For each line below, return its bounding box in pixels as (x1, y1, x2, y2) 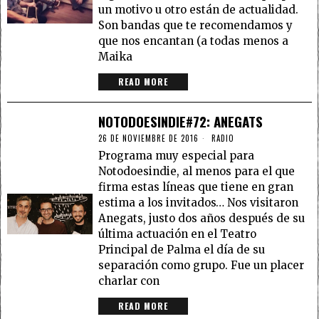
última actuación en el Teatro (98, 226, 257, 241)
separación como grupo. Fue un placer (98, 258, 305, 272)
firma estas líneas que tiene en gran (98, 179, 294, 194)
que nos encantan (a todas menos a (98, 33, 289, 48)
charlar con (98, 273, 160, 288)
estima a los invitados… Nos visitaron (98, 195, 299, 209)
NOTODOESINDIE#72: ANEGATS (98, 110, 263, 131)
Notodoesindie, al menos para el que (98, 164, 296, 178)
